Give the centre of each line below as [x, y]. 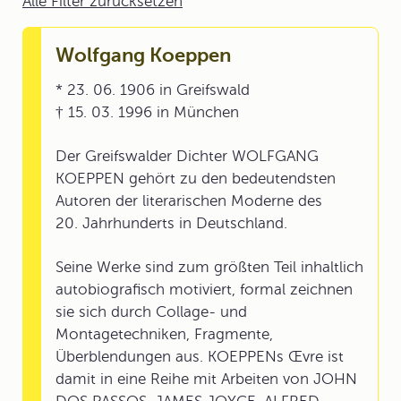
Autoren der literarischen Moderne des [189, 201]
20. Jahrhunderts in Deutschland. [171, 223]
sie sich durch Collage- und [151, 312]
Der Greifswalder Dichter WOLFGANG [187, 156]
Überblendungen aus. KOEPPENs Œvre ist [200, 357]
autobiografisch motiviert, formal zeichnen [204, 290]
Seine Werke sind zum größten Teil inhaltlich [209, 267]
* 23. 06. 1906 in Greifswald [153, 90]
